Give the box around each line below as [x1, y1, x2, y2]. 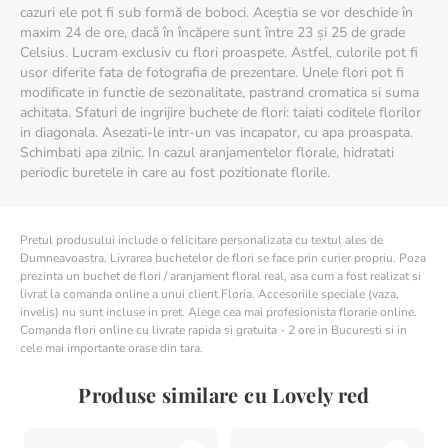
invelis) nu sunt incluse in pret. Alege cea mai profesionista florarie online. [20, 304, 417, 320]
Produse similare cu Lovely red [78, 381, 370, 408]
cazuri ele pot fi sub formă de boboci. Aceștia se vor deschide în [20, 3, 413, 22]
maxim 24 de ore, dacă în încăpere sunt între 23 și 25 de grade [20, 23, 405, 42]
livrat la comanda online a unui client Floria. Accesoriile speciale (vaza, [20, 286, 399, 302]
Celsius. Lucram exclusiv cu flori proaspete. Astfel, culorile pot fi [20, 43, 418, 62]
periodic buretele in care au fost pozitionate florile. [20, 163, 330, 182]
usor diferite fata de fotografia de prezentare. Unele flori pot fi [20, 63, 404, 82]
